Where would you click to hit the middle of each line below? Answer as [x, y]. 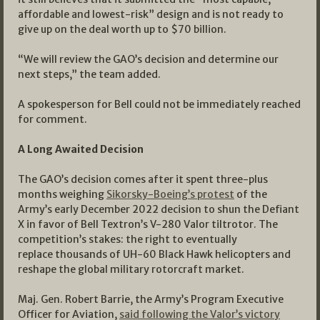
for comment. [52, 119]
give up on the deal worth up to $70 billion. [122, 29]
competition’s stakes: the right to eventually [127, 239]
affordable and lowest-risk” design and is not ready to [151, 14]
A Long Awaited [59, 149]
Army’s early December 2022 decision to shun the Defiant [159, 209]
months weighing [62, 194]
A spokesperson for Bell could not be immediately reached [159, 104]
